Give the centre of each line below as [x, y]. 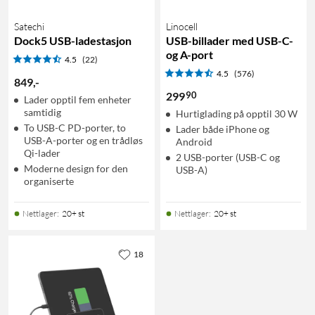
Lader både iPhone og [223, 129]
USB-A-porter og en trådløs [83, 140]
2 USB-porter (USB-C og [228, 157]
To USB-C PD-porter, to [75, 127]
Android [194, 141]
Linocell [182, 26]
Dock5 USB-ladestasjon [73, 40]
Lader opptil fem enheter [78, 99]
